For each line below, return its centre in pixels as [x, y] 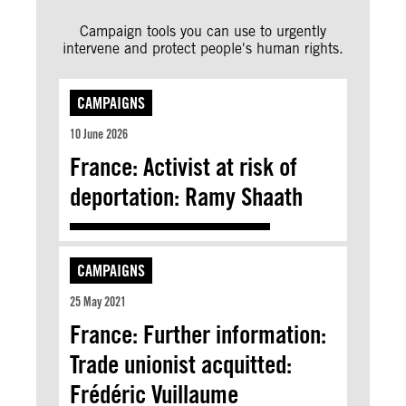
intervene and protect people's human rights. [203, 48]
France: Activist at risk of [184, 166]
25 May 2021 [98, 301]
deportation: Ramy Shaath [186, 196]
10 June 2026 [99, 134]
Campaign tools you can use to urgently [203, 31]
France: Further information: [198, 334]
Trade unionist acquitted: [181, 364]
